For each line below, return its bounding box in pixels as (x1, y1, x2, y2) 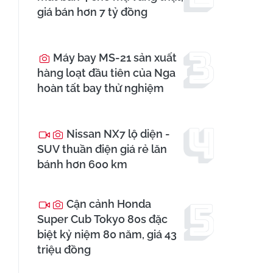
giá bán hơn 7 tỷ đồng (37, 5, 147, 19)
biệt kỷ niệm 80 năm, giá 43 (37, 228, 177, 241)
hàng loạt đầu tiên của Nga (37, 66, 175, 80)
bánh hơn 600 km (37, 158, 127, 171)
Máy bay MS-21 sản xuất (51, 51, 177, 65)
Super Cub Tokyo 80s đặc (37, 213, 168, 226)
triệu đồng (37, 243, 91, 257)
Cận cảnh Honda (64, 197, 151, 211)
